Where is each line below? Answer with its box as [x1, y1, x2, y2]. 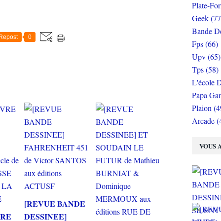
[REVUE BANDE [24, 198, 85, 210]
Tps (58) [192, 64, 219, 74]
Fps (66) [192, 38, 218, 49]
